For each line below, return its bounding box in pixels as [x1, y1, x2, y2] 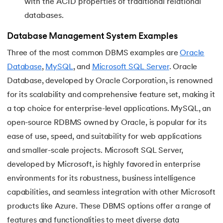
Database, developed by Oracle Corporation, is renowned [7, 77, 213, 86]
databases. [24, 11, 64, 20]
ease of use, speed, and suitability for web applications [7, 133, 202, 141]
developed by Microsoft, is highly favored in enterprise [7, 161, 201, 169]
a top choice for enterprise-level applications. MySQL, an [7, 105, 212, 113]
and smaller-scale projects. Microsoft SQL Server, [7, 147, 184, 155]
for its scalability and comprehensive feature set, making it [7, 91, 215, 100]
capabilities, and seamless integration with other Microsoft [7, 189, 216, 197]
